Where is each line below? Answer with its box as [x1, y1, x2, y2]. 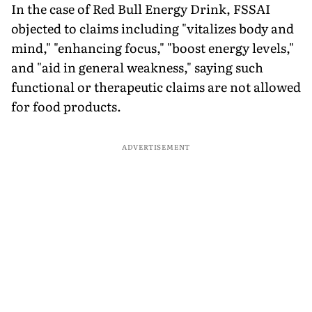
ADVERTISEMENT [121, 141, 191, 152]
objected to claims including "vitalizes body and [11, 18, 294, 38]
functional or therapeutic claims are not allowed [11, 77, 301, 96]
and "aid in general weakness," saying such [11, 57, 263, 77]
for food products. [11, 96, 121, 116]
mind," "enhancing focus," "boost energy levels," [11, 38, 294, 57]
